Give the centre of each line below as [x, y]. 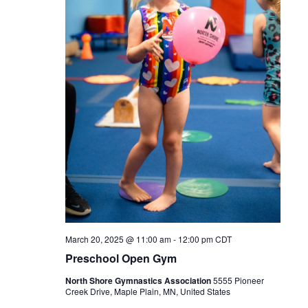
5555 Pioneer [238, 280]
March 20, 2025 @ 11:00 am [118, 239]
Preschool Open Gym [121, 258]
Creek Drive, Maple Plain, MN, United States [147, 291]
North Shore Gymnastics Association [139, 280]
